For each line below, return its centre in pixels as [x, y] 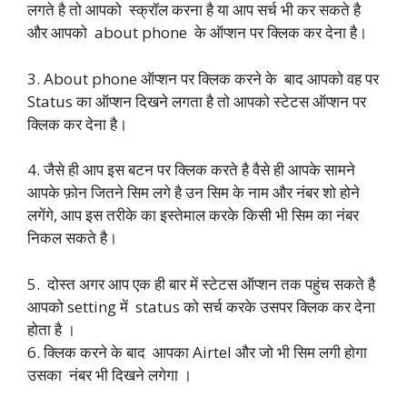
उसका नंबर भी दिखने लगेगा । [109, 374]
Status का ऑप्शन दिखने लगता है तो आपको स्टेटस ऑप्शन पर [197, 101]
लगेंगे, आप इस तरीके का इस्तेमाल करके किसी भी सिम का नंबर [193, 215]
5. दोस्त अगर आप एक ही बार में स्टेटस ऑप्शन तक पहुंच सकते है [201, 283]
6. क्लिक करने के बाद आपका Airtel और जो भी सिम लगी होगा [197, 352]
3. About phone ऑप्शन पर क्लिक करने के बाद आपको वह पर [203, 78]
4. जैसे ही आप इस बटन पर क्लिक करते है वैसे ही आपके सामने [191, 170]
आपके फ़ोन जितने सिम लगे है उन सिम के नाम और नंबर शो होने [194, 193]
